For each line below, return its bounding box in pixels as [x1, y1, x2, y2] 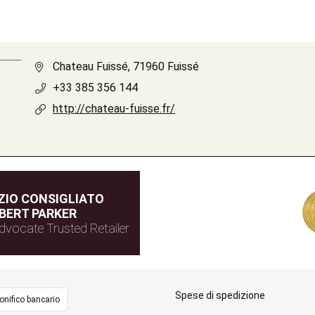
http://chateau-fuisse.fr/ [53, 102, 175, 115]
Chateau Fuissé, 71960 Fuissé [53, 60, 199, 73]
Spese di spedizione [174, 290, 265, 301]
